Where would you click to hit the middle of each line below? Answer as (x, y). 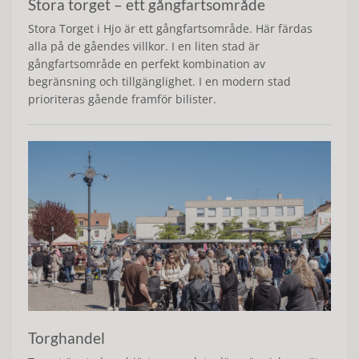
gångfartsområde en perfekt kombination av (147, 63)
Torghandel (67, 338)
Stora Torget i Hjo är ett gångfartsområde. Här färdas (170, 28)
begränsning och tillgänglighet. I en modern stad (159, 81)
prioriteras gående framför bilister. (122, 99)
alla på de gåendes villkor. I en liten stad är (144, 46)
